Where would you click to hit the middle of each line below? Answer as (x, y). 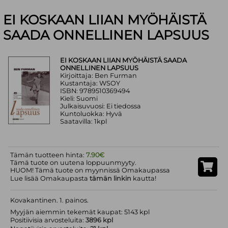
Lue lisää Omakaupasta (50, 178)
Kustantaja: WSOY (90, 83)
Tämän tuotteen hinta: (48, 155)
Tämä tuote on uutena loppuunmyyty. (74, 162)
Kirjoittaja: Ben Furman (99, 76)
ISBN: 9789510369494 (95, 91)
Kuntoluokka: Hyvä (91, 114)
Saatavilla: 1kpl (84, 122)
